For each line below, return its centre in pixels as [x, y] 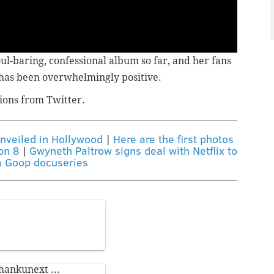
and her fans [202, 61]
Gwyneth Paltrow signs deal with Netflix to [133, 151]
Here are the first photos [173, 139]
